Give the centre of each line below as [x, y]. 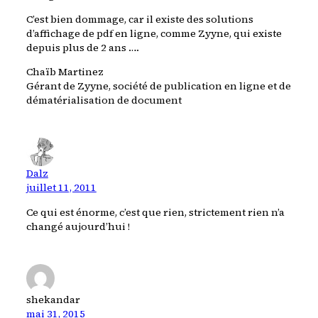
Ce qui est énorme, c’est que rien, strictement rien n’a [155, 212]
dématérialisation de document [104, 100]
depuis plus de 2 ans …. [82, 47]
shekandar [53, 299]
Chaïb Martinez [65, 72]
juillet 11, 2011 [61, 188]
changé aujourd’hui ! [78, 226]
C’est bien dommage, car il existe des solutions [139, 19]
